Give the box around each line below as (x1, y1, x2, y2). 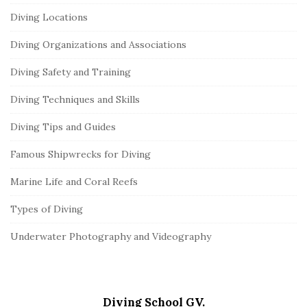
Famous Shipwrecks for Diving (10, 148, 151, 161)
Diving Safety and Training (10, 66, 131, 79)
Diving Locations (10, 11, 88, 24)
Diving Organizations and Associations (10, 38, 186, 51)
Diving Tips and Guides (10, 121, 116, 134)
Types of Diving (10, 203, 83, 216)
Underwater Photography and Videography (10, 230, 211, 243)
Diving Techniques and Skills (10, 93, 140, 106)
